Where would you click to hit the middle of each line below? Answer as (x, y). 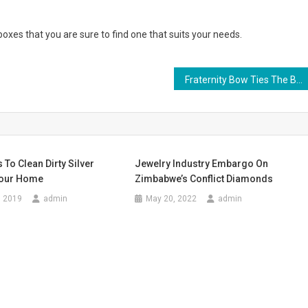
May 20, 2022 (172, 199)
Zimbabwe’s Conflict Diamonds (204, 179)
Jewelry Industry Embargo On (202, 164)
